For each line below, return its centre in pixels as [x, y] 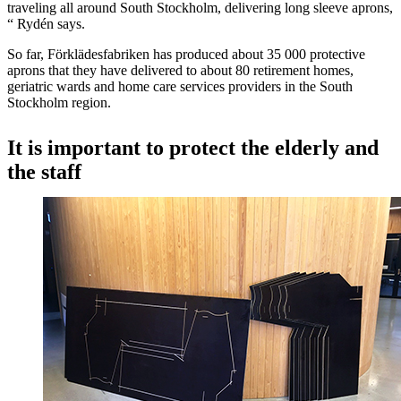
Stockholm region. [59, 102]
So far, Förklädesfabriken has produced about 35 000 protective [186, 54]
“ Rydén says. [46, 23]
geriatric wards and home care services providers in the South [180, 86]
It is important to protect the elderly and [193, 147]
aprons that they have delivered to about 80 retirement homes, [180, 70]
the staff [44, 171]
